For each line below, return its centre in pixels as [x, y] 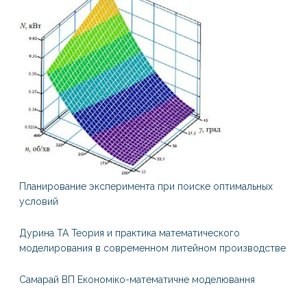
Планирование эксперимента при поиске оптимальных [146, 186]
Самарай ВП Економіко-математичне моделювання [137, 280]
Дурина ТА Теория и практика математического [129, 233]
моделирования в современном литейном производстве [152, 248]
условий [38, 201]
